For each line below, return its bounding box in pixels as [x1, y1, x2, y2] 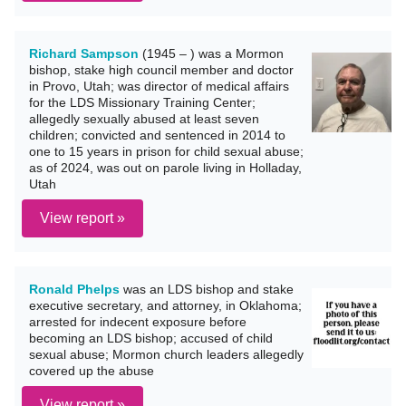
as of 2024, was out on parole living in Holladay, [29, 160, 302, 175]
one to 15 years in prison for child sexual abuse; [29, 144, 304, 159]
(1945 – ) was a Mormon [139, 46, 284, 61]
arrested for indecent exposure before [29, 314, 246, 329]
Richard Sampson [29, 46, 139, 61]
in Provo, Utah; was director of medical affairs [29, 79, 289, 93]
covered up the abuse [29, 363, 154, 378]
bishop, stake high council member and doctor [29, 63, 294, 77]
